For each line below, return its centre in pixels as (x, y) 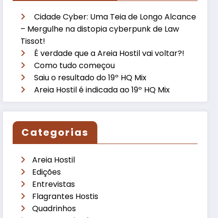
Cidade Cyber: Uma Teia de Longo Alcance (115, 17)
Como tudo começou (75, 65)
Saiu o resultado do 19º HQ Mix (91, 77)
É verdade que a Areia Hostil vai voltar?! (109, 53)
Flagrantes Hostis (65, 196)
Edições (47, 172)
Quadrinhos (54, 208)
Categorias (55, 132)
